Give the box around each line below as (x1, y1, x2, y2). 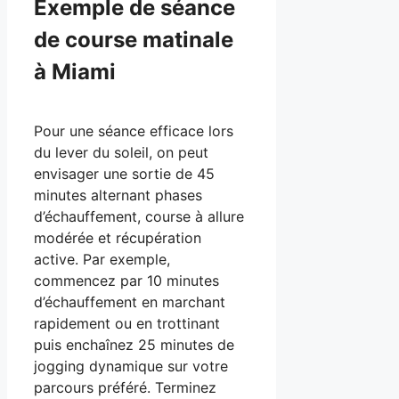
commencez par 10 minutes (34, 271, 219, 289)
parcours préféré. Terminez (34, 378, 216, 396)
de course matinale (34, 26, 233, 53)
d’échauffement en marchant (34, 292, 225, 311)
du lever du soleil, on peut (34, 142, 208, 161)
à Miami (34, 58, 116, 85)
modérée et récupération (34, 228, 201, 247)
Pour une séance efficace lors (34, 121, 233, 140)
